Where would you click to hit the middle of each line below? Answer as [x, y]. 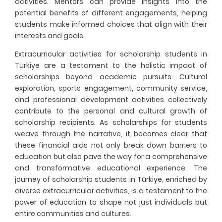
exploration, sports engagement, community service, [111, 88]
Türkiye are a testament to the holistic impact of [111, 65]
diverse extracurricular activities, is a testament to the [111, 191]
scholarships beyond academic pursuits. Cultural [111, 77]
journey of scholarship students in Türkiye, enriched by [111, 179]
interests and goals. [50, 35]
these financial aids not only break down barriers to [111, 145]
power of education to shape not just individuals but [111, 202]
